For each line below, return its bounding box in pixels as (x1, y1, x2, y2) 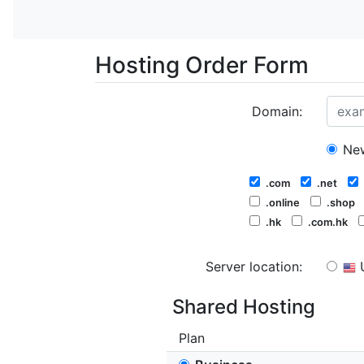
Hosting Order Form (95, 51, 309, 79)
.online (266, 197, 300, 209)
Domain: (252, 103, 302, 119)
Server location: (206, 258, 302, 275)
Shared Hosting (172, 295, 315, 318)
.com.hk (308, 216, 348, 228)
